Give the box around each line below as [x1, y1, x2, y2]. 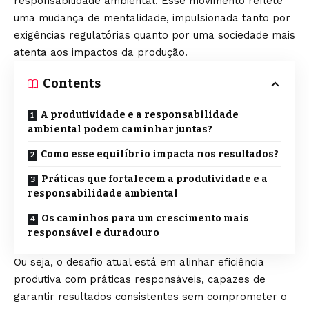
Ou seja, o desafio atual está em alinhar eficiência [14, 256, 264, 268]
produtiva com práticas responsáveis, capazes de [14, 273, 266, 286]
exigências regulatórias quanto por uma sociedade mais [14, 29, 295, 41]
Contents [43, 76, 101, 91]
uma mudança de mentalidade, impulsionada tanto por [14, 12, 290, 24]
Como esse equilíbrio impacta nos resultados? [41, 148, 279, 160]
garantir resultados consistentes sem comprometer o [14, 290, 287, 303]
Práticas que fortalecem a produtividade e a [41, 173, 268, 185]
